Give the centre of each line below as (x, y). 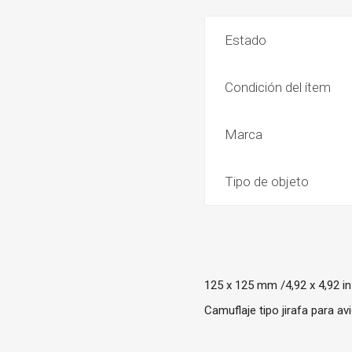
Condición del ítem (278, 87)
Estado (246, 40)
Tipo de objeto (267, 181)
